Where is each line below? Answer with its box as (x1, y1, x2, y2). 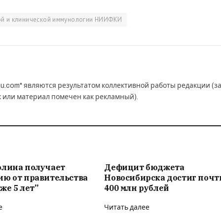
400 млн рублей (104, 183, 169, 193)
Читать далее (104, 203, 150, 211)
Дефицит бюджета (104, 162, 184, 172)
